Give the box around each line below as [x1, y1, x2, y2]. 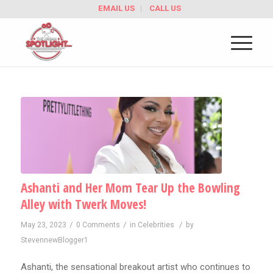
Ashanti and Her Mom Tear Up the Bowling [20, 179, 240, 196]
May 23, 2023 [20, 220, 66, 229]
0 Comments [76, 220, 120, 229]
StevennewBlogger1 [20, 235, 88, 244]
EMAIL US [97, 4, 135, 13]
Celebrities [137, 220, 174, 229]
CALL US [149, 4, 181, 13]
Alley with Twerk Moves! [20, 195, 146, 213]
